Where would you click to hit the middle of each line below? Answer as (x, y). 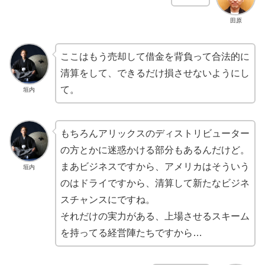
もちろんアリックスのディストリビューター (155, 134)
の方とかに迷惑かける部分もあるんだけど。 (155, 150)
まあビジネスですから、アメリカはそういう (155, 167)
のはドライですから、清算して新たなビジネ (155, 183)
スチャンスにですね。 (107, 200)
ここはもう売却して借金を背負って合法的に (155, 56)
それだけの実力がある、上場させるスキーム (155, 216)
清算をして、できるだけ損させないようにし (155, 73)
